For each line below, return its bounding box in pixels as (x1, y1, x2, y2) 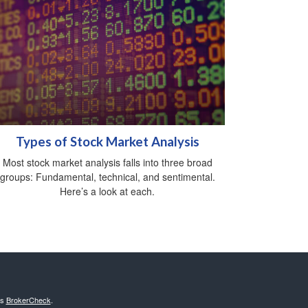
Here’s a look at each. (60, 184, 155, 199)
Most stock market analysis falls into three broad (2, 155, 212, 170)
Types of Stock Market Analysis (15, 134, 199, 150)
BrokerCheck (5, 294, 51, 306)
